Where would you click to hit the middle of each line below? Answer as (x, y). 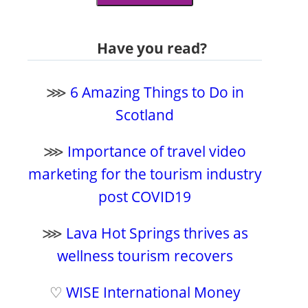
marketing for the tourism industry (145, 174)
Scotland (145, 115)
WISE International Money (153, 293)
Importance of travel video (157, 152)
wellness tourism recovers (145, 256)
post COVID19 (145, 197)
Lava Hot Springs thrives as (157, 233)
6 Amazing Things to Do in (157, 92)
